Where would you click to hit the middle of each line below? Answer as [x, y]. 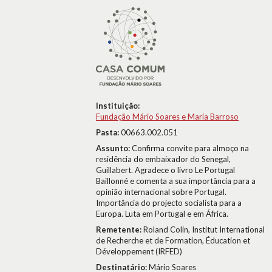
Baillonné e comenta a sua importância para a [176, 181]
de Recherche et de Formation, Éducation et [173, 240]
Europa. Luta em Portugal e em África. [162, 214]
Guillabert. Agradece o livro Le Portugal [165, 170]
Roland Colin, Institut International [204, 229]
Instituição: [118, 106]
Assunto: [114, 148]
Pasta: [108, 132]
